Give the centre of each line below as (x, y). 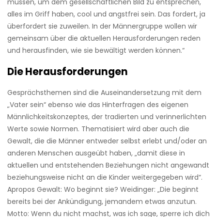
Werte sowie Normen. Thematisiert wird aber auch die (98, 129)
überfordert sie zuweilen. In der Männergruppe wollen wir (102, 26)
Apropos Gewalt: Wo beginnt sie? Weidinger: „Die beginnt (103, 190)
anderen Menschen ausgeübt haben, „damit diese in (96, 153)
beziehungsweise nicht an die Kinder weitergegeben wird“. (105, 178)
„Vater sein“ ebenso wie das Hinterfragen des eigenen (98, 105)
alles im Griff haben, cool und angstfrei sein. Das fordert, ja (106, 14)
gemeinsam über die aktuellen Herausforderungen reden (104, 39)
